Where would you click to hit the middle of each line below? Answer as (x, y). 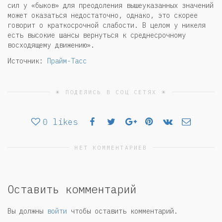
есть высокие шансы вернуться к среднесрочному (97, 35)
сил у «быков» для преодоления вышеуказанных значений (111, 6)
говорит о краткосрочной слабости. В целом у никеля (107, 26)
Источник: (27, 61)
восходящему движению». (51, 45)
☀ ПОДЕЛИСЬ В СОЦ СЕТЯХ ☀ (111, 92)
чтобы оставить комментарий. (122, 211)
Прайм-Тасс (67, 61)
